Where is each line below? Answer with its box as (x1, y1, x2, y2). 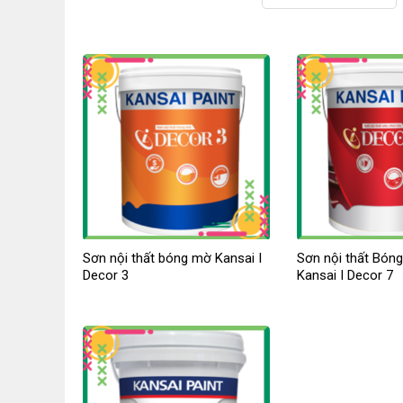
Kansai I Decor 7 (296, 266, 393, 283)
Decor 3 (82, 266, 129, 283)
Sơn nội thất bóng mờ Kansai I (82, 249, 262, 266)
